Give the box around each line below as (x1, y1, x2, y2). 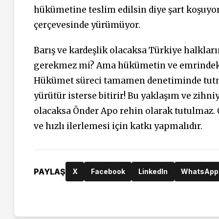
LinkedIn (138, 167, 168, 176)
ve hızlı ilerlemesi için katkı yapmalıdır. (34, 121, 202, 132)
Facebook (90, 167, 125, 176)
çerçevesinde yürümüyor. (34, 19, 140, 30)
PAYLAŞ (34, 166, 66, 176)
